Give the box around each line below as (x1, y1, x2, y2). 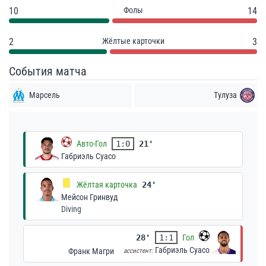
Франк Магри (68, 246, 114, 256)
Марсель (29, 90, 60, 100)
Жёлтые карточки (102, 36, 164, 46)
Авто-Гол (77, 138, 107, 148)
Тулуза (214, 90, 237, 100)
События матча (9, 64, 87, 78)
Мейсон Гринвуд (61, 192, 118, 202)
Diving (61, 204, 81, 214)
